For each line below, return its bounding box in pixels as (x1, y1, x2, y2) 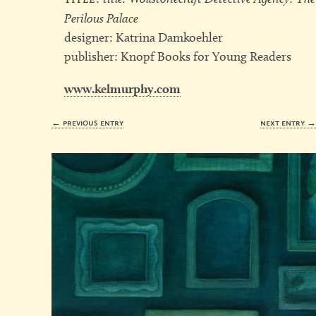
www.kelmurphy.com (64, 80, 181, 96)
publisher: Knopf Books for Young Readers (64, 48, 292, 64)
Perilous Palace (64, 10, 139, 25)
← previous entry (51, 116, 124, 128)
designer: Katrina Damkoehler (64, 29, 224, 45)
